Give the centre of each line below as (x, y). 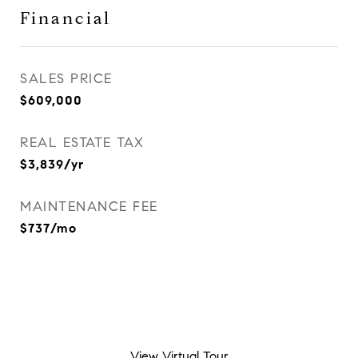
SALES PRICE (66, 79)
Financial (66, 18)
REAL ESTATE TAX (82, 143)
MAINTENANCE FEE (89, 207)
